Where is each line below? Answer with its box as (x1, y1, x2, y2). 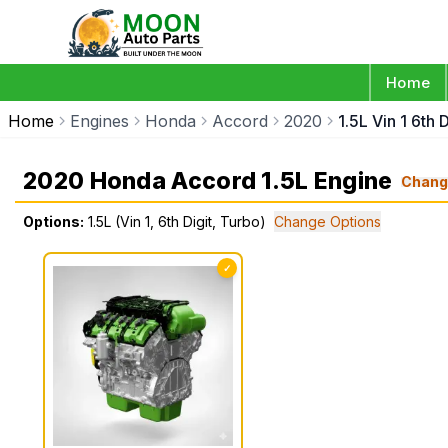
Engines (70, 111, 129, 131)
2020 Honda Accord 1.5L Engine (23, 167, 393, 195)
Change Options (274, 213, 381, 230)
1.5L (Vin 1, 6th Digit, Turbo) (88, 213, 266, 230)
